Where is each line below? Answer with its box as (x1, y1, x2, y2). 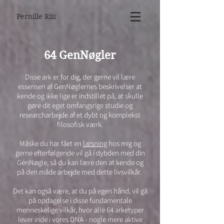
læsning (82, 138, 107, 148)
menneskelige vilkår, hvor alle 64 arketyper (16, 205, 144, 214)
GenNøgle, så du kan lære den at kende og (16, 157, 143, 167)
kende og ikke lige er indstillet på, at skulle (17, 91, 143, 100)
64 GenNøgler (44, 48, 115, 61)
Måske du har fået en (19, 138, 83, 148)
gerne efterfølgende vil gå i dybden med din (15, 148, 145, 157)
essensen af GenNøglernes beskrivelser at (18, 81, 142, 91)
